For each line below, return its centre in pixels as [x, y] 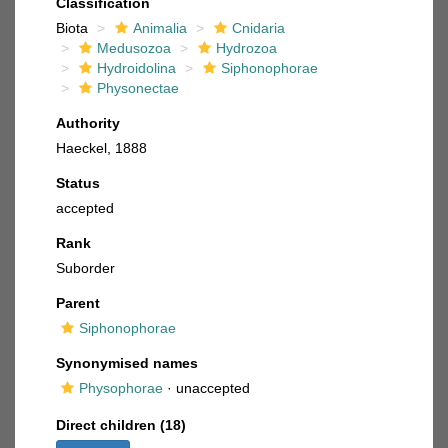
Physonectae [138, 88]
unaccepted [213, 388]
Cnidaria [258, 28]
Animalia [160, 28]
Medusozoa [134, 48]
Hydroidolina [136, 68]
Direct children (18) [121, 425]
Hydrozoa [246, 48]
